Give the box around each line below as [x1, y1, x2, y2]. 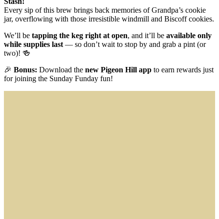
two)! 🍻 [4, 48, 30, 57]
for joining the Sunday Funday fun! [4, 74, 113, 83]
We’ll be [4, 31, 32, 40]
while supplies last [4, 40, 63, 48]
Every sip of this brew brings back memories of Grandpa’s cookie [4, 5, 206, 14]
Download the [37, 65, 85, 74]
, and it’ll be [128, 31, 166, 40]
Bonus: [14, 65, 37, 74]
